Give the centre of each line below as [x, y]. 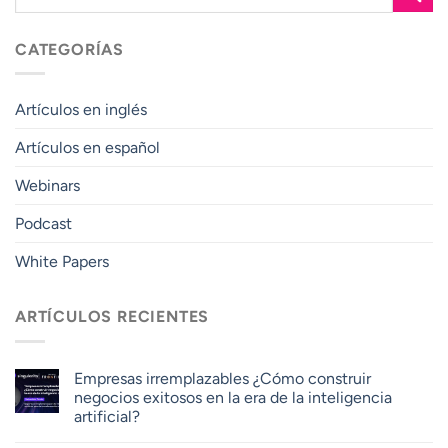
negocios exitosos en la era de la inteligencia [233, 397]
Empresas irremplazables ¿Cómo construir [222, 378]
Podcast [43, 224]
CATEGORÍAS [69, 49]
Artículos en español [87, 148]
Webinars [47, 186]
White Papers [62, 262]
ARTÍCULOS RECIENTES [112, 317]
